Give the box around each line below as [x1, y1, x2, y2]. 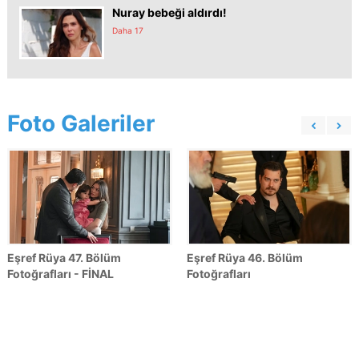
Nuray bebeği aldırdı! [112, 5, 227, 19]
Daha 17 [112, 25, 143, 35]
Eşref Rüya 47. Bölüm [7, 250, 121, 264]
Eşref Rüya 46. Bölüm [187, 250, 303, 264]
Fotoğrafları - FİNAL [7, 266, 114, 280]
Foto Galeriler [7, 109, 155, 137]
